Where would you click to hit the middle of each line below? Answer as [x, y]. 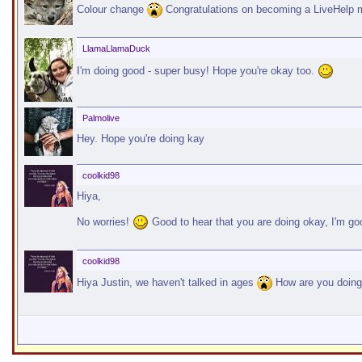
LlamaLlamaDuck [116, 48]
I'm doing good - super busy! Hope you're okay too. [197, 70]
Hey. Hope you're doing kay [141, 139]
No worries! [105, 221]
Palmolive [101, 118]
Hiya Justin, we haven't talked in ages [167, 283]
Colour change [112, 9]
